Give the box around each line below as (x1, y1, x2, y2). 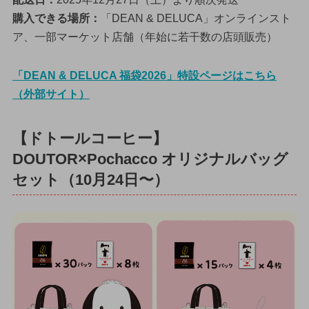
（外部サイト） (12, 88, 90, 100)
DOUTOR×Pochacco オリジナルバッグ (12, 150, 288, 168)
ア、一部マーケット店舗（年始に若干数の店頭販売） (12, 31, 277, 43)
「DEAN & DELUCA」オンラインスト (100, 12, 291, 25)
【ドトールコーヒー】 (12, 130, 168, 147)
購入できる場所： (12, 12, 101, 25)
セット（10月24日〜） (12, 171, 169, 188)
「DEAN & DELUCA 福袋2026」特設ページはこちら (12, 69, 277, 81)
